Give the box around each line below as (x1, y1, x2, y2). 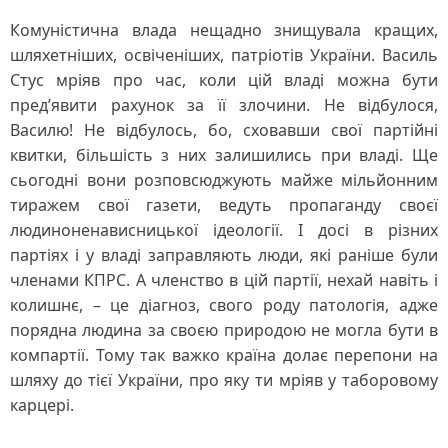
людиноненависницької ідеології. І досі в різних (10, 219, 438, 241)
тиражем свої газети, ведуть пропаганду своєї (10, 194, 438, 216)
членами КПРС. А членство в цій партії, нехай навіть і (10, 269, 438, 291)
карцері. (10, 394, 74, 416)
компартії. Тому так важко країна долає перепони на (10, 344, 438, 366)
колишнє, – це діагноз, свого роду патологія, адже (10, 294, 438, 316)
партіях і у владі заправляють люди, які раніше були (10, 244, 438, 266)
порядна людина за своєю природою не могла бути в (10, 319, 438, 341)
